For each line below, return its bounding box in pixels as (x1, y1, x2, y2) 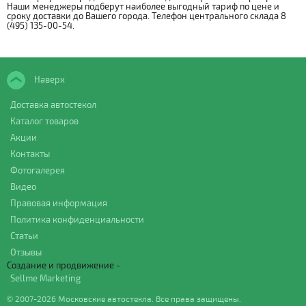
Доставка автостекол (10, 99, 96, 111)
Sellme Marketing (10, 273, 81, 284)
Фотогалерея (10, 165, 65, 176)
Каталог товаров (10, 115, 79, 127)
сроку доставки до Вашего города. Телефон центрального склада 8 (7, 10, 286, 22)
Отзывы (10, 247, 42, 258)
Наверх (32, 74, 65, 85)
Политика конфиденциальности (10, 214, 144, 225)
